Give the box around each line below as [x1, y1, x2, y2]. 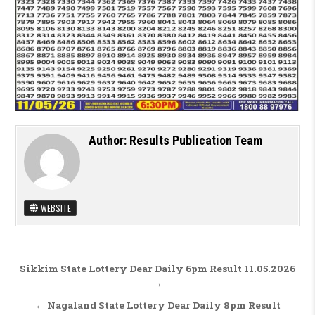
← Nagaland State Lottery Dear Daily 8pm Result [34, 298, 281, 311]
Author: [88, 132, 129, 148]
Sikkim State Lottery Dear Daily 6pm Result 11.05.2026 [20, 262, 295, 275]
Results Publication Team [129, 132, 262, 148]
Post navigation [14, 257, 167, 283]
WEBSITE [38, 201, 71, 214]
